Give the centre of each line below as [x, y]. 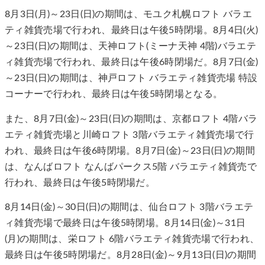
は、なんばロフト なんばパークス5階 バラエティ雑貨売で [131, 167]
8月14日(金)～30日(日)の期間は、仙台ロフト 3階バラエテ [129, 207]
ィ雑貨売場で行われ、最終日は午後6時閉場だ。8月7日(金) [132, 62]
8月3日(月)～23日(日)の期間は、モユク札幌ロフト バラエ [128, 14]
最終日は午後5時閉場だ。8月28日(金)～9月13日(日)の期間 [131, 255]
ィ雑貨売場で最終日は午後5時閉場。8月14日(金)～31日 [125, 223]
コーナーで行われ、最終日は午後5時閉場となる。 [114, 94]
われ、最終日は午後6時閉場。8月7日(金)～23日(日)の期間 [130, 151]
